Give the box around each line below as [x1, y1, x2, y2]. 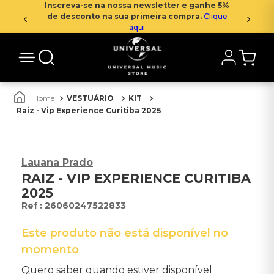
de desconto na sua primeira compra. [46, 12, 204, 21]
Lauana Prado [21, 157, 93, 168]
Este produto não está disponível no [21, 226, 228, 240]
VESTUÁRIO [67, 94, 114, 103]
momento [21, 243, 79, 256]
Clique [203, 12, 228, 21]
